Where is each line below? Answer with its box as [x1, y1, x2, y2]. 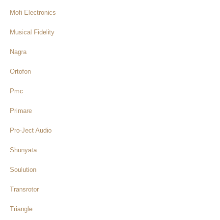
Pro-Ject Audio [10, 126, 52, 134]
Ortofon [10, 67, 31, 75]
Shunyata [10, 146, 37, 154]
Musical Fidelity [10, 28, 55, 36]
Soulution [10, 165, 36, 173]
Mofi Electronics [10, 8, 56, 16]
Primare [10, 107, 32, 114]
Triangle [10, 205, 32, 213]
